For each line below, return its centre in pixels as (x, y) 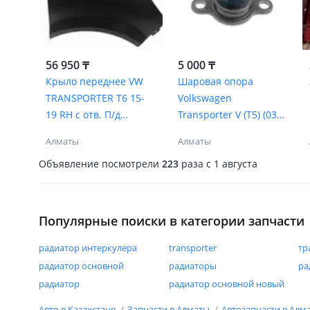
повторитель (76, 131)
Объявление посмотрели (100, 163)
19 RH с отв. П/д (83, 115)
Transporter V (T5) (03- (229, 115)
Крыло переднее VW (94, 81)
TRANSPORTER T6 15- (95, 98)
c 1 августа (230, 163)
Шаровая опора (215, 81)
